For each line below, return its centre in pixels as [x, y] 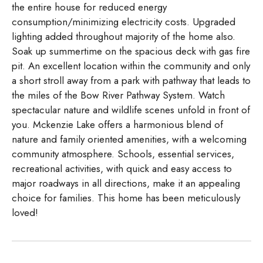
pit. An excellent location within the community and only [131, 66]
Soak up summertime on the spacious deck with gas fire [131, 51]
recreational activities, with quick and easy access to [122, 169]
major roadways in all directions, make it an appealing [126, 183]
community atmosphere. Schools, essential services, [123, 154]
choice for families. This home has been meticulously [126, 198]
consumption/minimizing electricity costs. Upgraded [124, 22]
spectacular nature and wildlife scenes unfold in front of [131, 110]
